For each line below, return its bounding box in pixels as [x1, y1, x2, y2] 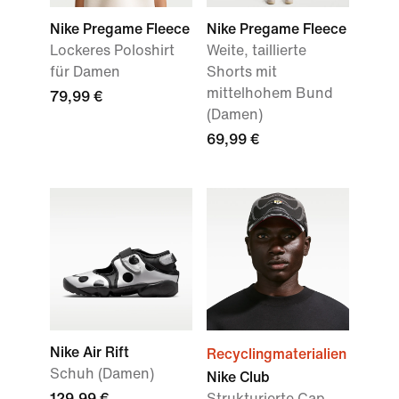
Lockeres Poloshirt [50, 39, 175, 61]
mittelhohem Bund [207, 82, 333, 103]
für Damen [50, 61, 120, 82]
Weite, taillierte [207, 39, 306, 61]
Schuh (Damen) [50, 362, 154, 384]
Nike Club [207, 366, 270, 387]
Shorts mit [207, 61, 277, 82]
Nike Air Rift [50, 341, 129, 362]
